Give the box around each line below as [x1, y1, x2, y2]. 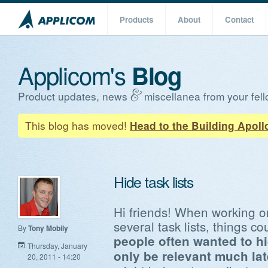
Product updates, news [18, 89, 130, 104]
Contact [225, 14, 254, 25]
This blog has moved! [25, 118, 130, 133]
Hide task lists [114, 171, 193, 193]
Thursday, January [28, 240, 87, 251]
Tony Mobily [28, 223, 68, 234]
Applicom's [18, 57, 132, 92]
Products [120, 14, 153, 25]
